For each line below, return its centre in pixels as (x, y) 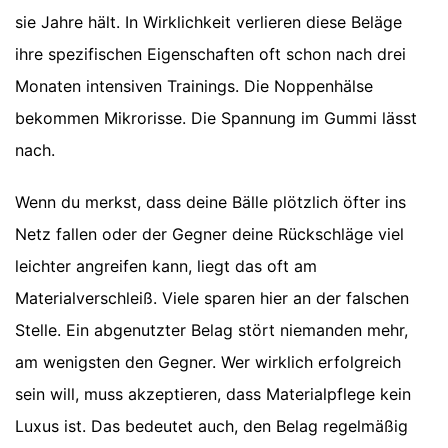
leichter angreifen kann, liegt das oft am (166, 266)
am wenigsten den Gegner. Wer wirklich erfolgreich (208, 362)
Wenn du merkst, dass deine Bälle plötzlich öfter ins (210, 202)
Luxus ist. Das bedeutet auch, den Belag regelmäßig (211, 426)
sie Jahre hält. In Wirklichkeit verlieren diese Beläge (208, 22)
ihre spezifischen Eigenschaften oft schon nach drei (210, 54)
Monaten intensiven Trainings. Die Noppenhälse (194, 86)
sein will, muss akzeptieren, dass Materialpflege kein (213, 394)
